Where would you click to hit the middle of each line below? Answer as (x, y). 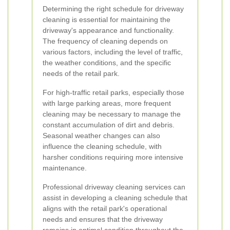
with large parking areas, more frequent (107, 103)
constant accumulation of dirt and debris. (109, 125)
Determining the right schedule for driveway (113, 9)
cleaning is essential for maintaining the (107, 20)
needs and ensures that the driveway (103, 219)
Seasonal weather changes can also (101, 136)
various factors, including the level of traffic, (113, 52)
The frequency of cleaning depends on (105, 41)
